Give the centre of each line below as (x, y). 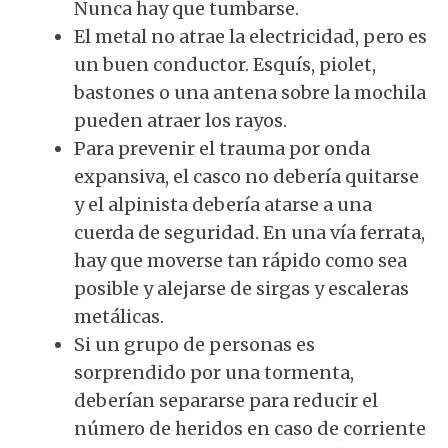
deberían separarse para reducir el (226, 400)
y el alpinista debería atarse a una (223, 204)
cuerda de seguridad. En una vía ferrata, (249, 232)
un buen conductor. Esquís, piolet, (225, 64)
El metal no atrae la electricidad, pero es (250, 36)
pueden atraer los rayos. (180, 120)
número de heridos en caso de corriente (250, 428)
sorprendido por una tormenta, (214, 372)
